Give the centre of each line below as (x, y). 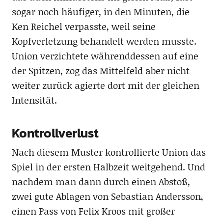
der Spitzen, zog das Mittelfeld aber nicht (100, 70)
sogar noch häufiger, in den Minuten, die (100, 11)
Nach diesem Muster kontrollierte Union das (109, 152)
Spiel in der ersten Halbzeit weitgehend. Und (108, 166)
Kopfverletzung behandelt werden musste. (104, 41)
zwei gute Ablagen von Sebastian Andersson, (107, 196)
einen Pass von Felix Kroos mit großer (93, 211)
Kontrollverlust (55, 133)
